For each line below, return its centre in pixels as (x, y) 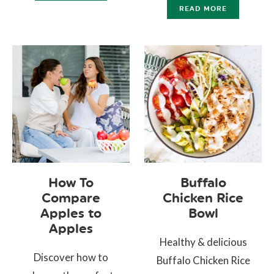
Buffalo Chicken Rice (203, 260)
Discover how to (71, 257)
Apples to (71, 213)
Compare (71, 198)
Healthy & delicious (203, 242)
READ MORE (203, 9)
